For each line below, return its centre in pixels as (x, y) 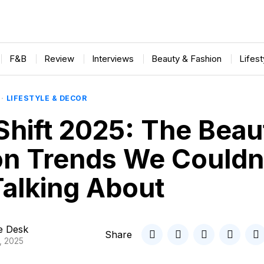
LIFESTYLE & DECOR (46, 98)
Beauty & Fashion (186, 59)
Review (59, 59)
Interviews (113, 59)
